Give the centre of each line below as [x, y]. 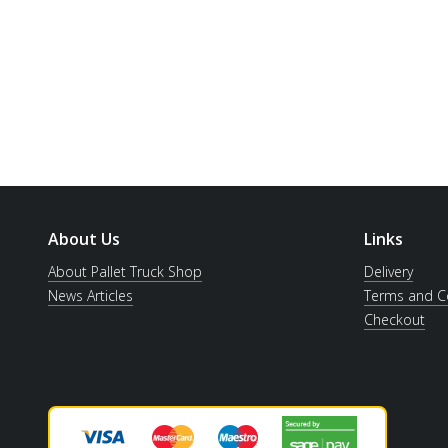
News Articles [90, 295]
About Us [84, 238]
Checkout [394, 319]
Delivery [388, 271]
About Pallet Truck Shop [125, 271]
